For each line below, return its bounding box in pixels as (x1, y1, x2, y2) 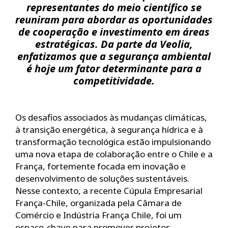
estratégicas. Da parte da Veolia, (35, 37, 193, 51)
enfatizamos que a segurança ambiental (17, 49, 211, 63)
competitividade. (73, 73, 155, 88)
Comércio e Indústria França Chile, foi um (15, 209, 182, 221)
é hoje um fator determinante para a (26, 61, 202, 75)
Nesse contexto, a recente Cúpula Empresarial (15, 184, 203, 196)
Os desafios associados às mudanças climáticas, (15, 111, 207, 123)
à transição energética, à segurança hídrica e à (15, 123, 203, 135)
